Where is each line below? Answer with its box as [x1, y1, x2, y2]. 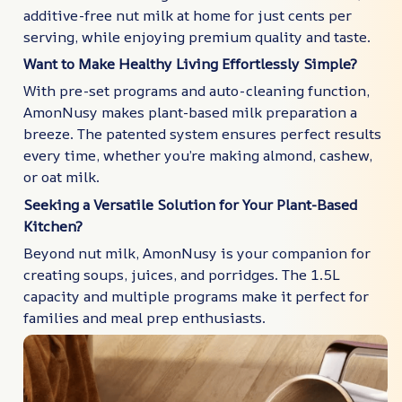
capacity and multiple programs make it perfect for [23, 286, 369, 307]
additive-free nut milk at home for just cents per [23, 4, 352, 25]
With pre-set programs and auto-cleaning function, [23, 81, 370, 101]
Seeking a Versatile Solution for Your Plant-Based [23, 194, 357, 214]
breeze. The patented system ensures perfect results [23, 124, 381, 144]
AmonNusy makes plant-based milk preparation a [23, 102, 357, 123]
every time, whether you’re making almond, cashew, [23, 145, 372, 166]
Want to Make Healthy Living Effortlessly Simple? [23, 54, 357, 74]
